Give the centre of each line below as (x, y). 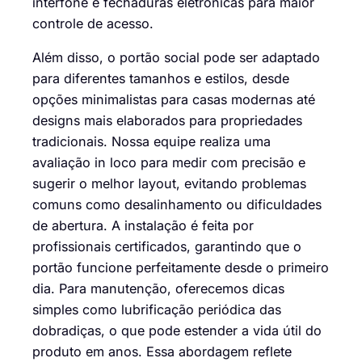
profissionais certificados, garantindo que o (167, 247)
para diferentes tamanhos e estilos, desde (161, 79)
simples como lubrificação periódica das (157, 310)
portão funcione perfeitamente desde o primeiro (181, 268)
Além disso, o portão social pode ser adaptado (176, 58)
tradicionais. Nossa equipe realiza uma (152, 142)
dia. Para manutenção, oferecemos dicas (158, 289)
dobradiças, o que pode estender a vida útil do (177, 331)
